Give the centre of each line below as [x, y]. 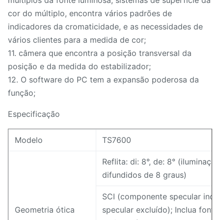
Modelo [29, 140]
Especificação [34, 114]
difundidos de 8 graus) [144, 175]
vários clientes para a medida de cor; [77, 40]
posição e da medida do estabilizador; [79, 66]
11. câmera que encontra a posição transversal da [100, 53]
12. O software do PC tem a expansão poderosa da [103, 80]
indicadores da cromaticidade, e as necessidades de [105, 27]
